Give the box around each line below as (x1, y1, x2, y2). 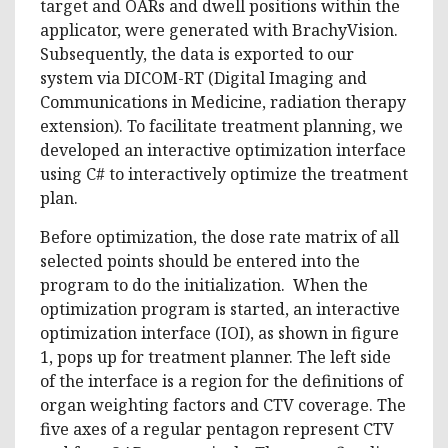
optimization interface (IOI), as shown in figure (40, 321, 399, 344)
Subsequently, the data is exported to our (40, 42, 354, 65)
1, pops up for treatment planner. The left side (40, 345, 391, 368)
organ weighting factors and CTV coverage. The (40, 393, 406, 416)
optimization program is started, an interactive (40, 297, 400, 320)
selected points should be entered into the (40, 249, 360, 272)
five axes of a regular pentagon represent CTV (40, 417, 394, 440)
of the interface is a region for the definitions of (40, 369, 403, 392)
